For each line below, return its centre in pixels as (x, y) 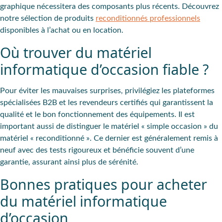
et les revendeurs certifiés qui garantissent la (135, 103)
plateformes (194, 91)
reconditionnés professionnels (148, 18)
